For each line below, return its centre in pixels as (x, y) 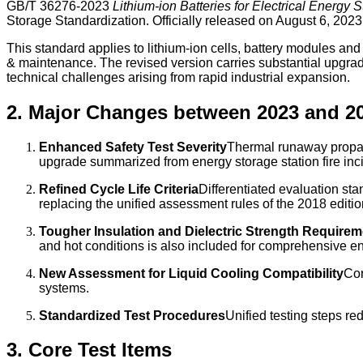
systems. (64, 288)
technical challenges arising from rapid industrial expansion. (178, 77)
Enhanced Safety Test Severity (133, 147)
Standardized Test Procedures (132, 315)
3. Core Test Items (89, 350)
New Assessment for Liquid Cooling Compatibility (191, 273)
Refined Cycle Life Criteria (119, 189)
